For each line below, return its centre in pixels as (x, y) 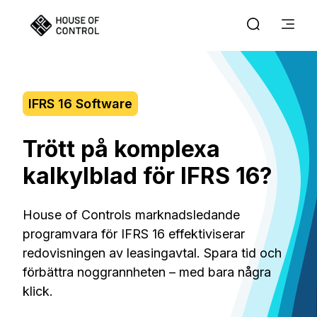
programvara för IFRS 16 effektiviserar (133, 234)
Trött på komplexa (121, 149)
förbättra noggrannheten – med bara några (146, 272)
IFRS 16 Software (80, 103)
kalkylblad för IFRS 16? (147, 176)
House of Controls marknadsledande (131, 214)
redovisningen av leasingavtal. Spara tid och (152, 253)
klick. (38, 291)
